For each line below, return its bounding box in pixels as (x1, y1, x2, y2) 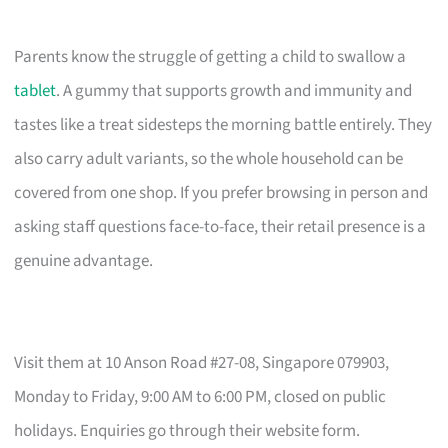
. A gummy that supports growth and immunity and (56, 78, 413, 103)
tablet (14, 78, 57, 103)
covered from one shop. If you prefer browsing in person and (14, 180, 429, 205)
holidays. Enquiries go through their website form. (14, 418, 361, 443)
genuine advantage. (14, 248, 154, 273)
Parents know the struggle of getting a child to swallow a (14, 44, 407, 69)
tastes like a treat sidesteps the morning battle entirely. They (14, 112, 433, 137)
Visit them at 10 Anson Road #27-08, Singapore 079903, (14, 350, 390, 375)
